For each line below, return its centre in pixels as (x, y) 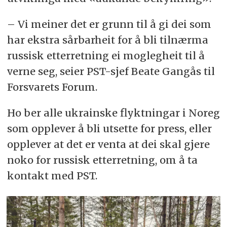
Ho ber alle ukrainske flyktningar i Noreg (113, 112)
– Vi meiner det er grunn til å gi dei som (109, 24)
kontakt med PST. (52, 175)
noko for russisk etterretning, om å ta (102, 160)
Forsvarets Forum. (52, 87)
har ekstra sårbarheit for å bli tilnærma (107, 40)
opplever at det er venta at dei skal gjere (108, 144)
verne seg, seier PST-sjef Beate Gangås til (111, 71)
